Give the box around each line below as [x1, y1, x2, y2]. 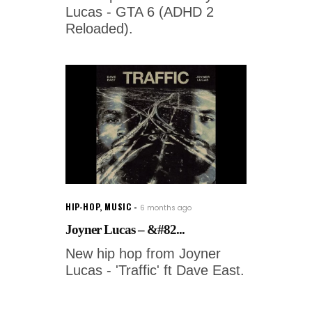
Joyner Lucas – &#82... [65, 221, 185, 237]
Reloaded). [65, 20, 133, 36]
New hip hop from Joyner [65, 245, 221, 261]
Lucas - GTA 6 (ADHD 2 [65, 3, 214, 19]
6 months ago [140, 202, 192, 213]
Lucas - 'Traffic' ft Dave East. [65, 262, 244, 278]
